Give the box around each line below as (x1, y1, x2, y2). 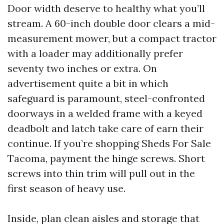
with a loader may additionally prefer (7, 47, 183, 60)
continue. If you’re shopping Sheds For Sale (7, 137, 211, 150)
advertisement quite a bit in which (7, 77, 168, 90)
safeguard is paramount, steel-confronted (7, 92, 205, 105)
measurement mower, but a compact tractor (7, 32, 216, 45)
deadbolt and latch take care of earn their (7, 122, 203, 135)
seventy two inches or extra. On (7, 62, 157, 75)
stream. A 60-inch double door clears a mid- (7, 17, 215, 30)
